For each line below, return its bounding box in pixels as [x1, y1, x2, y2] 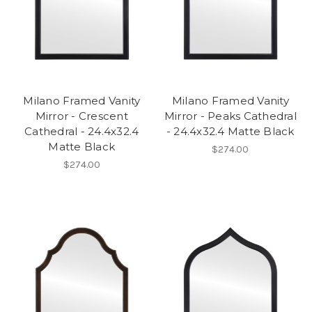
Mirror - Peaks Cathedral [164, 109, 297, 123]
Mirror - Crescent [35, 109, 128, 123]
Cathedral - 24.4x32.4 [24, 125, 139, 139]
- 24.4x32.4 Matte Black [166, 125, 295, 139]
